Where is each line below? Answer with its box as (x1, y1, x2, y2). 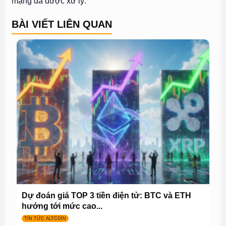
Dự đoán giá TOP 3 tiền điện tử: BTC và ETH (21, 190, 191, 200)
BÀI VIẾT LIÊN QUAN (11, 18, 112, 30)
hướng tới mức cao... (21, 201, 102, 210)
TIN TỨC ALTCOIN (24, 216, 66, 221)
